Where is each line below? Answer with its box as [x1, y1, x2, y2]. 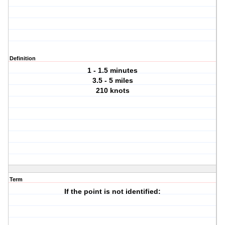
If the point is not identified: [64, 187, 161, 196]
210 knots [95, 86, 130, 95]
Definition [10, 55, 36, 62]
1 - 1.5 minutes [87, 66, 138, 75]
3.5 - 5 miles [92, 76, 133, 85]
